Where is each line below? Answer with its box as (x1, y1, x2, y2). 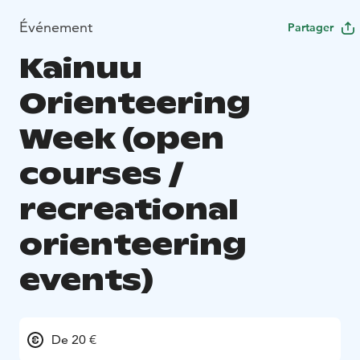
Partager (288, 19, 333, 35)
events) (19, 261, 153, 298)
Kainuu (19, 49, 142, 86)
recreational (19, 190, 239, 227)
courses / (19, 155, 183, 192)
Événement (19, 17, 92, 36)
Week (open (19, 120, 224, 157)
